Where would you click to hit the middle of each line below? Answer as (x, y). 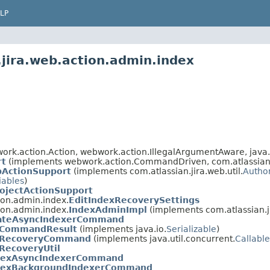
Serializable (191, 229)
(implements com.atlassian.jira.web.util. (157, 171)
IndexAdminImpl (108, 210)
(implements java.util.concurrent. (163, 239)
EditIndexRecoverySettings (134, 200)
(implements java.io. (122, 229)
